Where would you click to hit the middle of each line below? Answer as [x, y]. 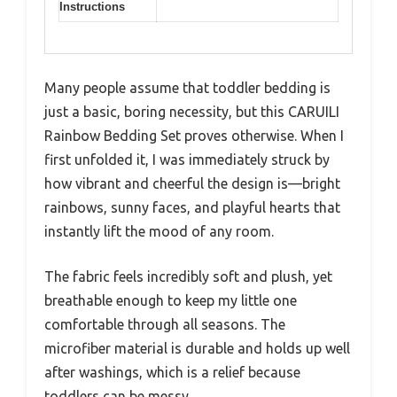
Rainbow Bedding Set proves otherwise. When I [194, 135]
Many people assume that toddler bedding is [187, 87]
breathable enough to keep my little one [171, 300]
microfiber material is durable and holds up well [197, 348]
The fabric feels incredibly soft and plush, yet [188, 276]
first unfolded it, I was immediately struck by [187, 159]
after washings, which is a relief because [172, 372]
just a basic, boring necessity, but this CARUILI [192, 111]
